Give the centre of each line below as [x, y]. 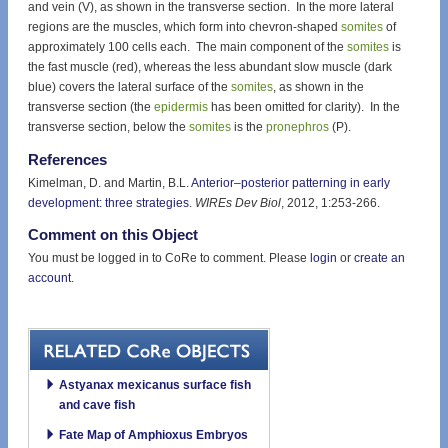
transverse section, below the [108, 127]
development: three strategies [108, 202]
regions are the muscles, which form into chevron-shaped [184, 27]
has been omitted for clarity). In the [304, 107]
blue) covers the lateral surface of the [129, 87]
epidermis [181, 107]
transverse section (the [91, 107]
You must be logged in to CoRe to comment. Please [169, 257]
